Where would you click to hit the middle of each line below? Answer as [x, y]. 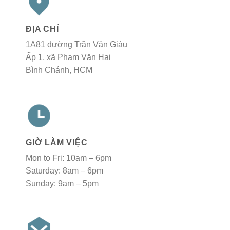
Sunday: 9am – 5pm [62, 183]
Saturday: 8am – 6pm [64, 170]
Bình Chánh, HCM [59, 70]
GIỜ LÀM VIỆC [57, 142]
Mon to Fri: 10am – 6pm [69, 158]
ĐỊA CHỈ [42, 29]
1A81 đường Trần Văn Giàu [76, 44]
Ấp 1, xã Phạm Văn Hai [68, 57]
